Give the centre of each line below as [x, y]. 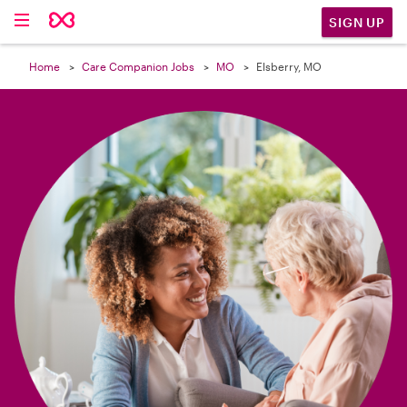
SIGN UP [357, 22]
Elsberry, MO [289, 66]
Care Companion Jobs [138, 66]
